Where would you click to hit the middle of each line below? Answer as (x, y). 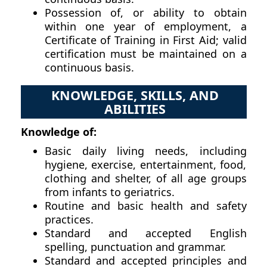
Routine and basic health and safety (145, 206)
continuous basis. (89, 67)
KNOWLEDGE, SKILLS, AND (135, 95)
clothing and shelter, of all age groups (145, 178)
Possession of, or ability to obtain (145, 12)
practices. (69, 220)
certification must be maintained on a (145, 53)
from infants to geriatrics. (109, 192)
